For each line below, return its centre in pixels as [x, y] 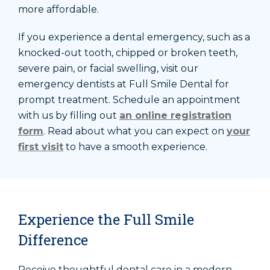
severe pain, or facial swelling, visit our [108, 69]
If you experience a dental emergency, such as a [134, 37]
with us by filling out [69, 116]
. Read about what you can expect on [135, 131]
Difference [53, 240]
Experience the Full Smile [106, 220]
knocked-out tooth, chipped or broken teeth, [128, 53]
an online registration [175, 116]
